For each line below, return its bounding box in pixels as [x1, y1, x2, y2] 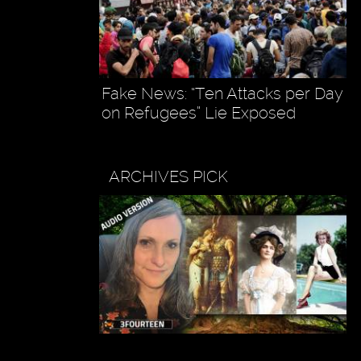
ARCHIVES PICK [109, 166, 229, 186]
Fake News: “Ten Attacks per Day [101, 83, 342, 103]
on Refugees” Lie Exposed [101, 102, 296, 122]
